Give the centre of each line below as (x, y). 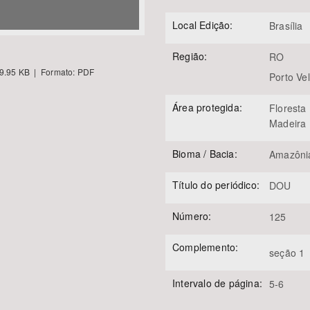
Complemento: (206, 247)
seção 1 (287, 253)
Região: (190, 56)
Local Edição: (203, 25)
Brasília (286, 26)
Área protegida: (207, 107)
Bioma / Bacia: (205, 154)
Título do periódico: (216, 185)
